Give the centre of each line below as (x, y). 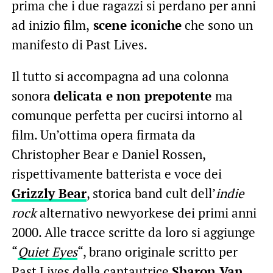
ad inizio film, (50, 25)
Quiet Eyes (47, 251)
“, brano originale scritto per (157, 251)
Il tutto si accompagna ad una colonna (120, 76)
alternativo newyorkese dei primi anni (146, 212)
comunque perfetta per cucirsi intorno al (127, 115)
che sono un (217, 25)
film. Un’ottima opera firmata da (103, 134)
